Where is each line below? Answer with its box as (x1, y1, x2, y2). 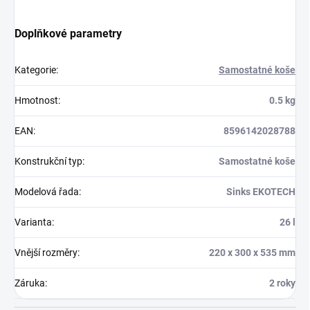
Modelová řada (15, 186, 79, 198)
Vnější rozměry (15, 247, 77, 259)
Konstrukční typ (15, 156, 82, 167)
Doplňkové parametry (15, 27, 122, 41)
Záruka (15, 277, 45, 289)
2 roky (269, 277, 295, 289)
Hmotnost (15, 95, 58, 107)
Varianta (15, 217, 52, 228)
